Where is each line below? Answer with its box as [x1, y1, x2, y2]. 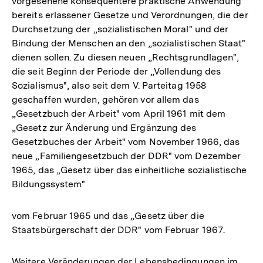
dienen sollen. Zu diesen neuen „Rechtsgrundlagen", [12, 52, 240, 63]
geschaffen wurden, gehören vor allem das [12, 94, 199, 105]
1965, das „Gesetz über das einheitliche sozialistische [12, 164, 247, 176]
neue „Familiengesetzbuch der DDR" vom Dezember [12, 150, 241, 161]
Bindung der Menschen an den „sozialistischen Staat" [12, 38, 246, 49]
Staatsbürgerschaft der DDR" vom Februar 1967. [12, 224, 225, 235]
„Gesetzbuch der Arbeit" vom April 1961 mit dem [12, 108, 226, 119]
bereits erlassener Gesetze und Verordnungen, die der [12, 9, 248, 21]
